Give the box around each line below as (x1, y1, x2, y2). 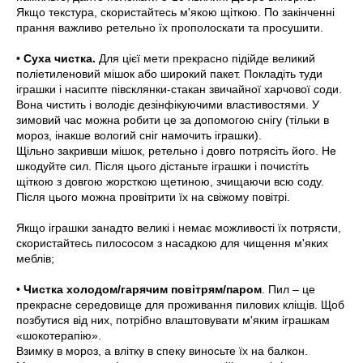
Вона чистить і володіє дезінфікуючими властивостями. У (16, 97, 319, 111)
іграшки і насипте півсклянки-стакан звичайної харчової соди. (16, 82, 342, 96)
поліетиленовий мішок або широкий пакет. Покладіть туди (16, 66, 322, 80)
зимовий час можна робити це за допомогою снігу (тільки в (16, 113, 329, 126)
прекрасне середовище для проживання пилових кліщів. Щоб (16, 297, 344, 311)
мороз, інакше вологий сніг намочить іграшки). (16, 128, 262, 142)
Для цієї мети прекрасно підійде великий (96, 51, 315, 65)
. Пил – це (262, 282, 315, 296)
